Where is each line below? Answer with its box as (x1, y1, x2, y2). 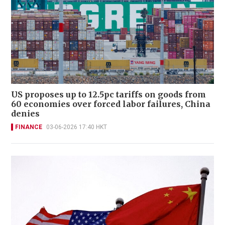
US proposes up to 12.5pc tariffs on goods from (11, 89, 206, 100)
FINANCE (15, 124, 42, 131)
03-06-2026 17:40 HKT (46, 124, 107, 131)
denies (11, 108, 40, 119)
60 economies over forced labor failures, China (11, 99, 210, 109)
